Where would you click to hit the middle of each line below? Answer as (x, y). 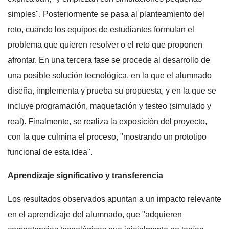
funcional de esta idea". (50, 152)
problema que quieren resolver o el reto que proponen (105, 44)
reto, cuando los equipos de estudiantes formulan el (101, 29)
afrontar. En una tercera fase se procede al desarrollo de (109, 60)
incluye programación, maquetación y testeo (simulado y (109, 106)
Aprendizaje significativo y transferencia (85, 175)
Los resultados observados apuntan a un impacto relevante (114, 199)
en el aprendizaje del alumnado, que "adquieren (95, 214)
